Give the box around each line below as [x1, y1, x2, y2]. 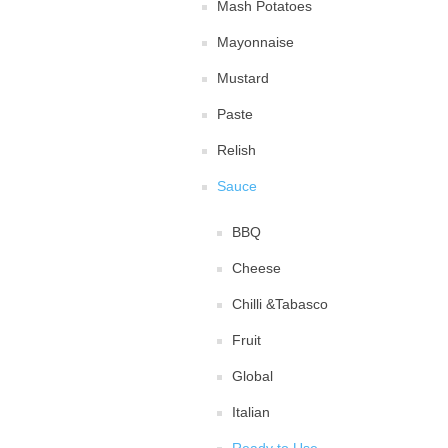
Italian [232, 404, 270, 420]
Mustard [217, 70, 269, 86]
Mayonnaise [217, 34, 294, 50]
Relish [217, 142, 256, 158]
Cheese [232, 260, 281, 276]
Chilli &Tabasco [232, 296, 328, 312]
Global [232, 368, 273, 384]
